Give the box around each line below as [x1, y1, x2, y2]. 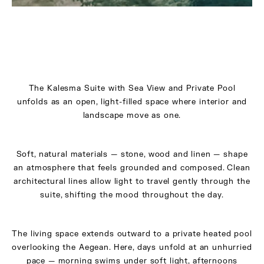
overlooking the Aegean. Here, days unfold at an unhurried [12, 243, 252, 253]
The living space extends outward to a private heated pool [12, 229, 252, 239]
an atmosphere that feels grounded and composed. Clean [14, 163, 250, 173]
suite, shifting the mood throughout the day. [40, 190, 224, 200]
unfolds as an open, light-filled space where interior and [16, 97, 247, 107]
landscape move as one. [82, 110, 181, 120]
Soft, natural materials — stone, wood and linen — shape [16, 150, 248, 160]
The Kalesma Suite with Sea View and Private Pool [28, 83, 236, 93]
